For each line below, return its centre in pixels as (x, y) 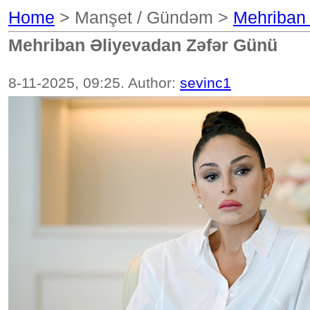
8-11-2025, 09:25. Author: (94, 83)
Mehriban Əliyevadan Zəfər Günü (143, 46)
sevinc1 (206, 83)
